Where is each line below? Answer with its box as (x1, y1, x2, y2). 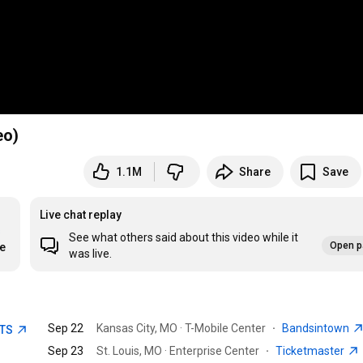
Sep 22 (48, 322, 84, 335)
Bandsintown (282, 322, 352, 335)
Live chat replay (40, 208, 122, 222)
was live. (69, 247, 113, 261)
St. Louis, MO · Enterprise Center (96, 344, 260, 358)
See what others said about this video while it (69, 231, 299, 245)
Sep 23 (48, 344, 84, 358)
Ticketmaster (275, 344, 348, 358)
